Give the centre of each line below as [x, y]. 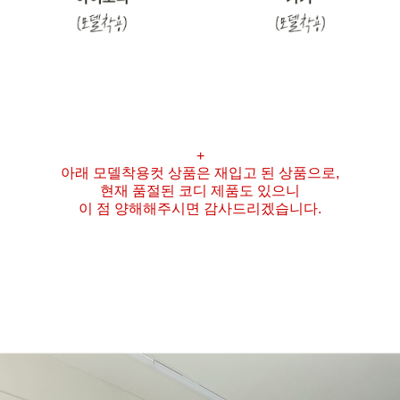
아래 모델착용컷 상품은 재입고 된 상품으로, [200, 172]
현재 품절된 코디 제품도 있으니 [200, 190]
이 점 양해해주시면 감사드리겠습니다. [200, 208]
